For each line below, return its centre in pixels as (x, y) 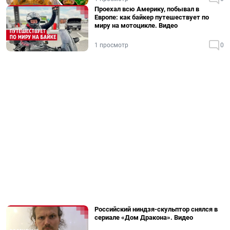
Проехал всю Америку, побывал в (147, 9)
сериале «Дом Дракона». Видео (144, 217)
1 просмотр (111, 45)
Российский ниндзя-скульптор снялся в (156, 209)
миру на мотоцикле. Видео (136, 25)
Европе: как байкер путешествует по (152, 17)
